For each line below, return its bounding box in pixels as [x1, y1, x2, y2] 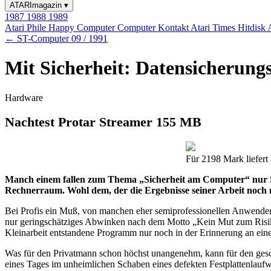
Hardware [5, 92, 43, 103]
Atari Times [191, 22, 238, 33]
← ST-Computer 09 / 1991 [5, 33, 108, 44]
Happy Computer [48, 22, 117, 33]
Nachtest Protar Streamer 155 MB [5, 114, 201, 130]
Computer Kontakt [117, 22, 191, 33]
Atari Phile [5, 22, 48, 33]
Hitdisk [238, 22, 267, 33]
